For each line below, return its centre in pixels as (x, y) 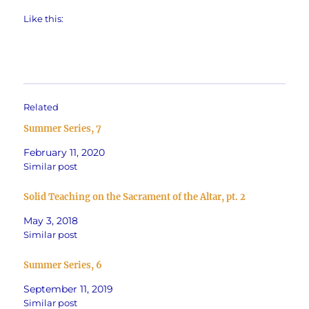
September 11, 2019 (69, 289)
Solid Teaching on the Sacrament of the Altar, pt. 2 (135, 197)
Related (41, 107)
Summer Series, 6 (63, 265)
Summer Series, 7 (63, 129)
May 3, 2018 (51, 221)
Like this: (44, 19)
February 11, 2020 (64, 153)
